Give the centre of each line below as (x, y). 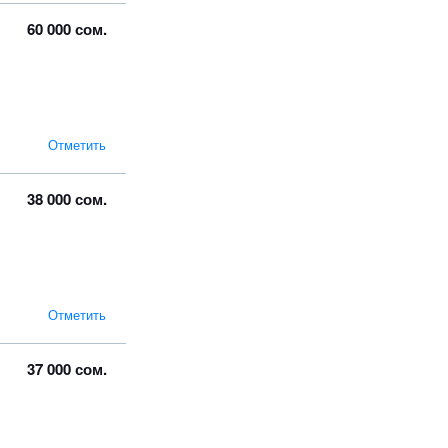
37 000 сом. (67, 368)
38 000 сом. (67, 198)
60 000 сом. (67, 28)
